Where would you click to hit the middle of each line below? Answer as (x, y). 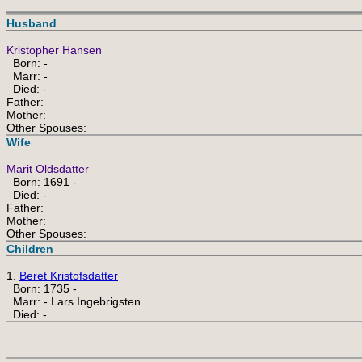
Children (30, 249)
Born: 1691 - (42, 182)
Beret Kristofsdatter (69, 276)
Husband (32, 23)
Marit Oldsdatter (48, 169)
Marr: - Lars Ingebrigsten (74, 301)
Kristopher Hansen (54, 50)
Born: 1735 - (42, 288)
